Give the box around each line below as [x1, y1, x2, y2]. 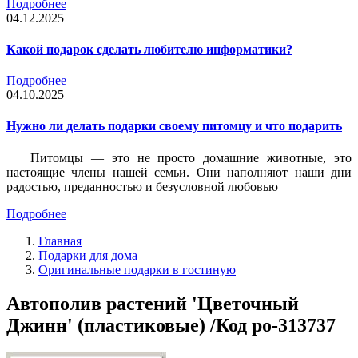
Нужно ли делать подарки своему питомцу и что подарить [6, 119, 342, 133]
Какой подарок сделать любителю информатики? [6, 42, 292, 56]
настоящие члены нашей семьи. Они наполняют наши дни [6, 165, 352, 179]
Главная [38, 233, 82, 248]
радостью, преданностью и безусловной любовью [6, 179, 278, 193]
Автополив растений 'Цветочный [6, 292, 299, 314]
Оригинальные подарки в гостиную [38, 262, 236, 276]
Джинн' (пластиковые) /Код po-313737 [6, 314, 336, 336]
